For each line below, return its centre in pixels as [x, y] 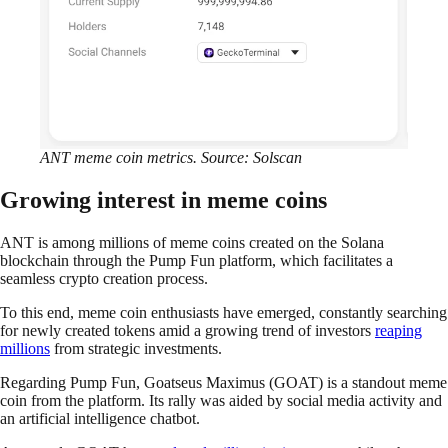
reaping [398, 331]
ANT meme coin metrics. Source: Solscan [171, 158]
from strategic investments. [138, 349]
